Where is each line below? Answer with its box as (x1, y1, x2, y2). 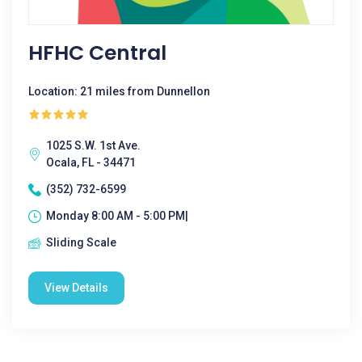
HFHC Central (28, 39, 166, 67)
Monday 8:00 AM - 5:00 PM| (46, 209, 188, 222)
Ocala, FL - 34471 (46, 156, 136, 169)
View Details (44, 281, 108, 294)
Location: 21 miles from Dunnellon (28, 85, 210, 98)
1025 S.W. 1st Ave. (46, 139, 141, 152)
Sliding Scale (46, 236, 116, 249)
